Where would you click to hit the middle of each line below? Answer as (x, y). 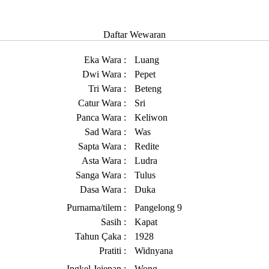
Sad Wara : (108, 132)
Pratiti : (115, 251)
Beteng (148, 89)
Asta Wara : (106, 161)
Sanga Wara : (103, 175)
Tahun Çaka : (103, 236)
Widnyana (154, 251)
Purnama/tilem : (99, 207)
